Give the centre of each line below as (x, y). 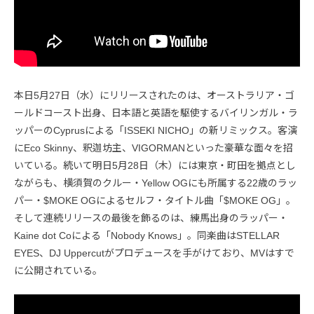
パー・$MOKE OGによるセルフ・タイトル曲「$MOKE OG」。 (155, 200)
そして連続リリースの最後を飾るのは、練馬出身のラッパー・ (151, 218)
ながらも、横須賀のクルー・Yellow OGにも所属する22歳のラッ (156, 183)
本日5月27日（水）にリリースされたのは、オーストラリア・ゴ (154, 95)
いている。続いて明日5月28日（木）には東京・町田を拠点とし (155, 165)
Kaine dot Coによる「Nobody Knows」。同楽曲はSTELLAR (147, 235)
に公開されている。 (58, 270)
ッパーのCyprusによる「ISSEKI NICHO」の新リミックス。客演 (156, 130)
